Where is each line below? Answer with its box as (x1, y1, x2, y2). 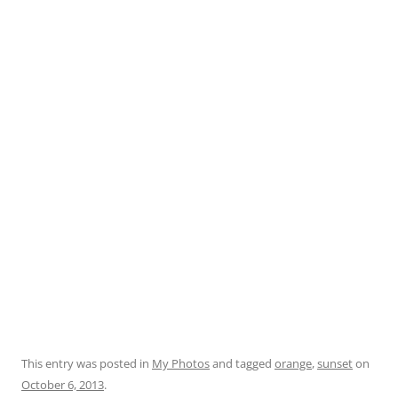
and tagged (210, 355, 275, 372)
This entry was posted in (21, 355, 152, 372)
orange (275, 355, 312, 372)
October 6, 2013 (21, 377, 104, 394)
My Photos (152, 355, 210, 372)
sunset (317, 355, 353, 372)
